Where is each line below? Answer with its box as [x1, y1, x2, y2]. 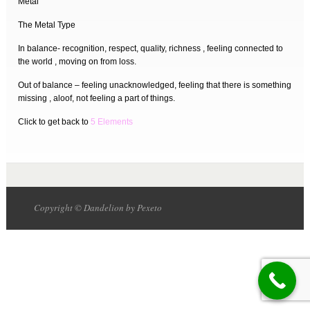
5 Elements [91, 117, 134, 127]
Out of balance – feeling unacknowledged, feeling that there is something [18, 80, 292, 90]
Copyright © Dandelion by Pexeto [33, 201, 162, 215]
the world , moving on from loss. [18, 57, 137, 66]
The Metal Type [18, 20, 76, 30]
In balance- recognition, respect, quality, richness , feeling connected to [18, 44, 284, 53]
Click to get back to [18, 117, 91, 127]
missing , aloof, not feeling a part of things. [18, 93, 176, 103]
